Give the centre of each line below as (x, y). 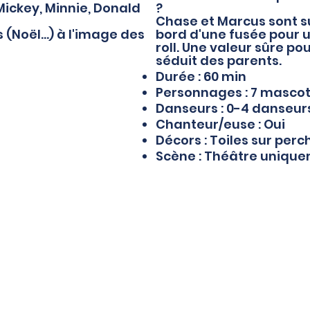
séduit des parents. (220, 60)
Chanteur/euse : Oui (220, 124)
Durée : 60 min (201, 76)
